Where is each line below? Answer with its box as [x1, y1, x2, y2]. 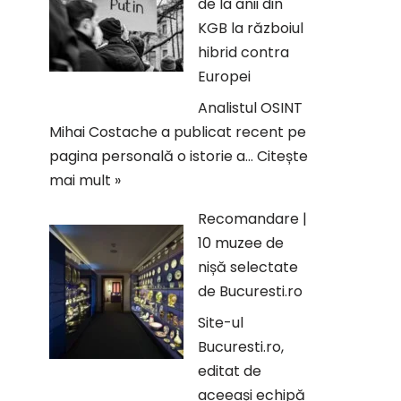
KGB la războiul [198, 18, 303, 38]
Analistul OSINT [198, 98, 303, 118]
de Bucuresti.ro [198, 281, 303, 302]
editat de [198, 361, 261, 381]
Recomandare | [198, 209, 307, 229]
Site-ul [198, 312, 243, 333]
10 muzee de [198, 233, 284, 253]
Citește [257, 146, 308, 166]
